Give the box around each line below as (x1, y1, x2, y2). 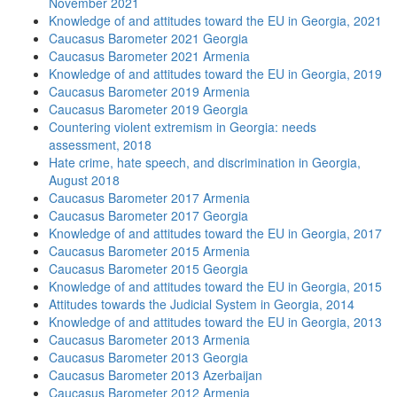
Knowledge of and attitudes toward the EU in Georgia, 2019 (49, 65, 382, 82)
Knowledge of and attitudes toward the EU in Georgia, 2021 (49, 12, 382, 29)
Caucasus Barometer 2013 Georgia (49, 348, 248, 366)
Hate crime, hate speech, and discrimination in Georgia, (49, 153, 361, 171)
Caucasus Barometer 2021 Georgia (49, 29, 248, 47)
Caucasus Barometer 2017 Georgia (49, 206, 248, 224)
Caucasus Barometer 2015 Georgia (49, 260, 248, 277)
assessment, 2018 (49, 136, 152, 153)
